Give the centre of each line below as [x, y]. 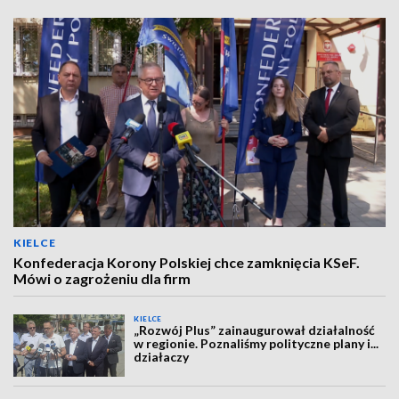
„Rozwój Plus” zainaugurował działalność [255, 330]
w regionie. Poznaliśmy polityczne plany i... [256, 343]
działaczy [162, 357]
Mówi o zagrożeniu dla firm [102, 278]
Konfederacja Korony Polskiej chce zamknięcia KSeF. [187, 262]
